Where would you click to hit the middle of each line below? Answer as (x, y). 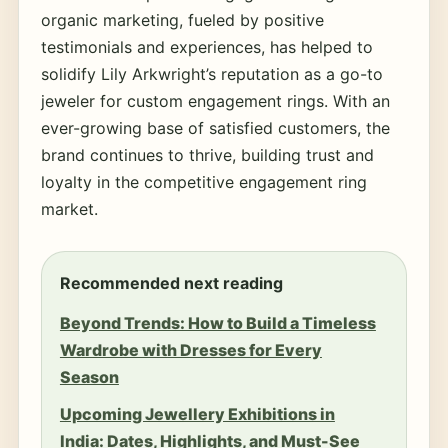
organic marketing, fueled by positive (182, 20)
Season (89, 377)
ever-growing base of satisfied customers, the (215, 128)
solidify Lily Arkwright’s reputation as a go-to (211, 74)
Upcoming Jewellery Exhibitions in (197, 414)
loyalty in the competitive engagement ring (203, 182)
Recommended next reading (171, 283)
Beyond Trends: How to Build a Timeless (217, 323)
